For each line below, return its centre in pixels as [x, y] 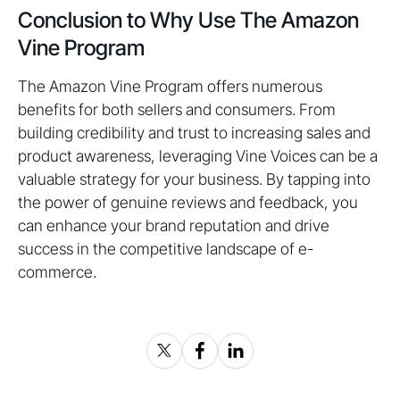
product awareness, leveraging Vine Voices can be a [198, 155]
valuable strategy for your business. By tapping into [194, 179]
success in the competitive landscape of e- [166, 248]
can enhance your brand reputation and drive [174, 225]
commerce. [57, 271]
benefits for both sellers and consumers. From [177, 109]
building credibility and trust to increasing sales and [194, 132]
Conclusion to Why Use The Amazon [188, 20]
